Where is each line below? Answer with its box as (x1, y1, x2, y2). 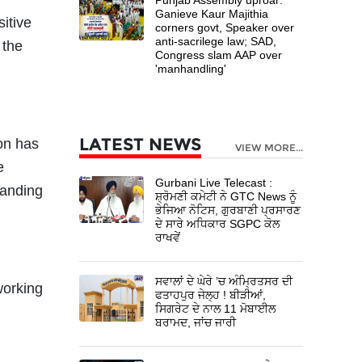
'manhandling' (155, 61, 227, 75)
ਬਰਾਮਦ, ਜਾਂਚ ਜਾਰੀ (155, 315, 237, 329)
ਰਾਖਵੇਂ (155, 230, 181, 244)
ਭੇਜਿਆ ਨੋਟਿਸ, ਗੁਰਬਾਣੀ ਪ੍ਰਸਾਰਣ (155, 203, 301, 217)
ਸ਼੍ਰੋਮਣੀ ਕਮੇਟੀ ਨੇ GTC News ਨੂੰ (155, 189, 297, 203)
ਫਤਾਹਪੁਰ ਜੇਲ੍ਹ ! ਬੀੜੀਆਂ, (155, 288, 267, 301)
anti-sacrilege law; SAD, (155, 34, 277, 48)
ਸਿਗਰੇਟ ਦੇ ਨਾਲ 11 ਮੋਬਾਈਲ (155, 301, 276, 315)
